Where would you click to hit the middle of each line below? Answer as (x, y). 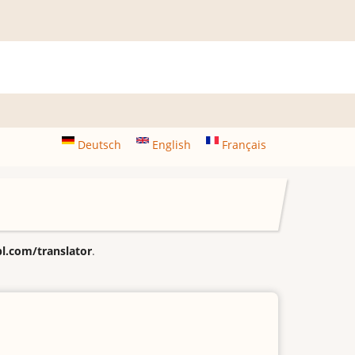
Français (242, 145)
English (172, 145)
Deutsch (99, 145)
